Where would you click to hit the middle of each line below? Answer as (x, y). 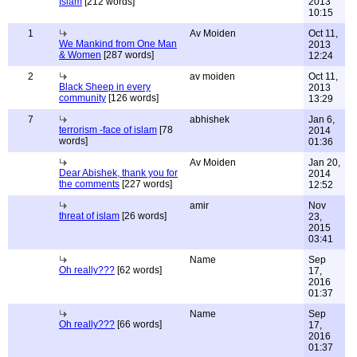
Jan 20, (324, 163)
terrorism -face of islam (108, 130)
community (82, 98)
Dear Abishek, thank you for (118, 173)
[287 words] (127, 55)
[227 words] (146, 184)
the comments (89, 184)
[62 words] (138, 270)
